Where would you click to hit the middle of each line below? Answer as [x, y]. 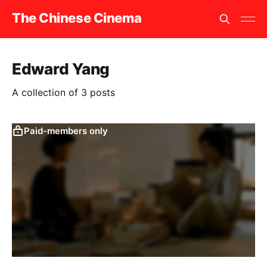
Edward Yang [61, 69]
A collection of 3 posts [63, 92]
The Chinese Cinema [77, 18]
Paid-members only [66, 131]
